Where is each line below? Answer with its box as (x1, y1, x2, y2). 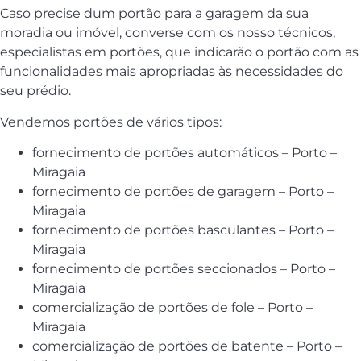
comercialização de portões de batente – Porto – (32, 338, 342, 355)
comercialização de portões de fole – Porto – (32, 300, 313, 316)
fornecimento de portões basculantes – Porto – (32, 222, 334, 239)
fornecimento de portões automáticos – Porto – (32, 145, 337, 161)
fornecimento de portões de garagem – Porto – (32, 184, 334, 200)
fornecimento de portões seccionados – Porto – (32, 261, 335, 277)
